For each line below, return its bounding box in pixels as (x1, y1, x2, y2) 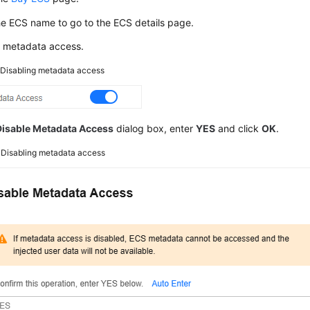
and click (215, 122, 262, 135)
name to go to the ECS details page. (28, 17, 194, 29)
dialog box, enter (113, 122, 197, 135)
